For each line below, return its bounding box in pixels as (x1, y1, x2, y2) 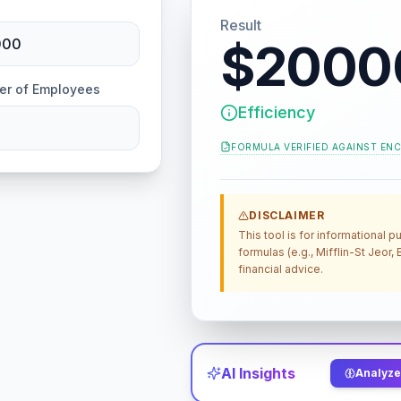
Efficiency (238, 103, 316, 122)
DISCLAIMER (249, 209, 325, 222)
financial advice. (238, 262, 324, 276)
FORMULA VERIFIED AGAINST (231, 141, 378, 152)
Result (220, 16, 262, 34)
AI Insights (221, 364, 296, 382)
